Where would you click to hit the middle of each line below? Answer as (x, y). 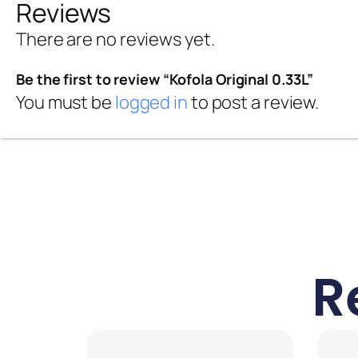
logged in (151, 102)
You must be (66, 102)
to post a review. (253, 102)
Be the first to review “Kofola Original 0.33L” (165, 79)
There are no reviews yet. (115, 39)
